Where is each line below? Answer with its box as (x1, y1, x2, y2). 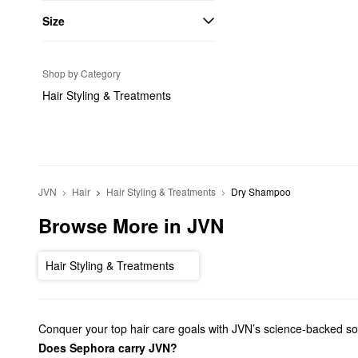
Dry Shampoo (231, 185, 292, 198)
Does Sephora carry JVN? (38, 339, 177, 356)
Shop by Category (42, 66, 121, 80)
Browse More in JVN (38, 212, 224, 239)
